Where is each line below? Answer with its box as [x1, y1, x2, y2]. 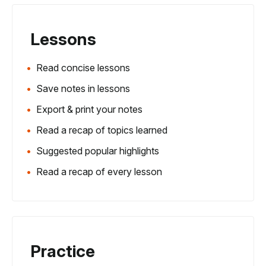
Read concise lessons [36, 61, 130, 74]
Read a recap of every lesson [36, 165, 162, 178]
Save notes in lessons [36, 82, 130, 94]
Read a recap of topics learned [36, 123, 167, 136]
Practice [30, 240, 95, 261]
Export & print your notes [36, 103, 142, 115]
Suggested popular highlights [36, 144, 159, 157]
